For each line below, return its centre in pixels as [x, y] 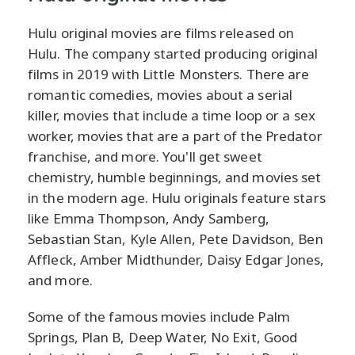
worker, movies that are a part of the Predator [175, 136]
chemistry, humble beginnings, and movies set [175, 177]
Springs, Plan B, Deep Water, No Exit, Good [163, 338]
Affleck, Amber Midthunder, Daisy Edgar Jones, [176, 260]
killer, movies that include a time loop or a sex [172, 116]
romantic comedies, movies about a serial [160, 95]
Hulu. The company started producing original [173, 54]
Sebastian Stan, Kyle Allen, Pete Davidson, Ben [176, 239]
